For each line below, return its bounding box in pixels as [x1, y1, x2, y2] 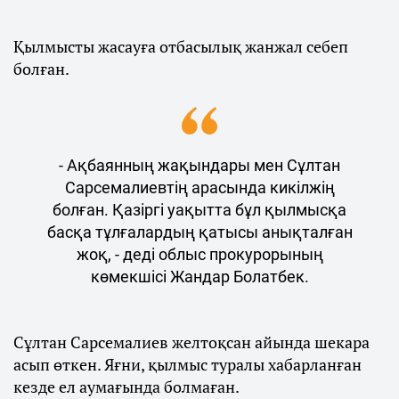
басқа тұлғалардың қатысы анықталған [46, 223, 353, 241]
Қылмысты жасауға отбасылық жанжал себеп [13, 36, 348, 57]
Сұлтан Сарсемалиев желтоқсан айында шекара [13, 331, 370, 353]
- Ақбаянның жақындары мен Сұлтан [59, 156, 340, 175]
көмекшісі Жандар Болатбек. [90, 267, 309, 286]
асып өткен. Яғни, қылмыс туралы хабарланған [13, 354, 362, 375]
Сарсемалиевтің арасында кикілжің [64, 178, 335, 197]
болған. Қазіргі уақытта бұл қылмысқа [53, 200, 346, 219]
